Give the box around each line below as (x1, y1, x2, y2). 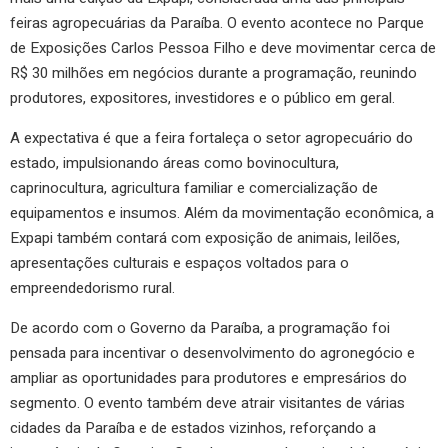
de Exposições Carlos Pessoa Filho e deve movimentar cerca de (10, 36, 436, 59)
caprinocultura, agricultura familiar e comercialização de (10, 176, 378, 199)
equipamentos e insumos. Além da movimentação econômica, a (10, 201, 434, 224)
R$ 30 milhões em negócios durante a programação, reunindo (10, 61, 417, 84)
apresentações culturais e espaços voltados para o (10, 251, 349, 274)
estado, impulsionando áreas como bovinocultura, (10, 151, 339, 174)
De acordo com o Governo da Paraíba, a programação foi (10, 316, 390, 339)
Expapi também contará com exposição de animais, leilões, (10, 226, 400, 249)
